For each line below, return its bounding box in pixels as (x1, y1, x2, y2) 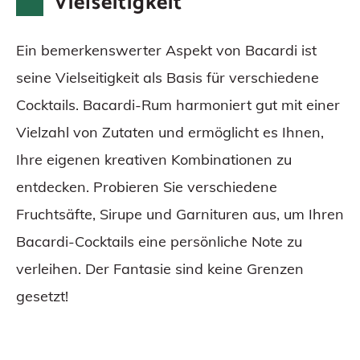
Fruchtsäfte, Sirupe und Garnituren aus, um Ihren (16, 205, 344, 223)
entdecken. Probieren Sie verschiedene (16, 178, 277, 196)
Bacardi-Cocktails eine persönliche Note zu (16, 232, 302, 251)
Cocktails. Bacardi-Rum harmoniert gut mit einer (16, 96, 340, 114)
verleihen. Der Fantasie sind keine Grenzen (16, 260, 304, 278)
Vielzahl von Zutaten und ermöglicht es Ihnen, (16, 123, 324, 141)
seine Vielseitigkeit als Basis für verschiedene (16, 68, 319, 87)
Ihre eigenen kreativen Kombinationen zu (16, 150, 292, 169)
